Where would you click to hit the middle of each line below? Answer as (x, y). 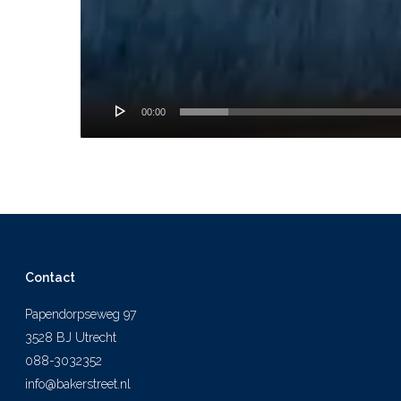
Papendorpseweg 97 (81, 315)
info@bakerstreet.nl (78, 384)
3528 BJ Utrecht (71, 338)
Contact (50, 278)
